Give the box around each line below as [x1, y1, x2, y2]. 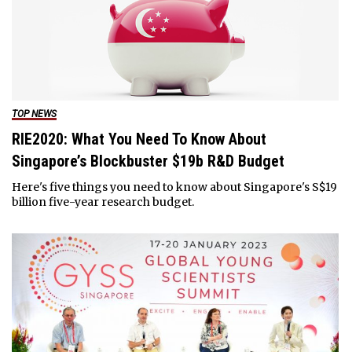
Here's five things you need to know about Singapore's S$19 [11, 179, 337, 194]
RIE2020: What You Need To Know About [11, 129, 266, 148]
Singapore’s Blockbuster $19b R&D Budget [11, 151, 284, 170]
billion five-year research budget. [11, 194, 194, 209]
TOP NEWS [11, 108, 57, 119]
